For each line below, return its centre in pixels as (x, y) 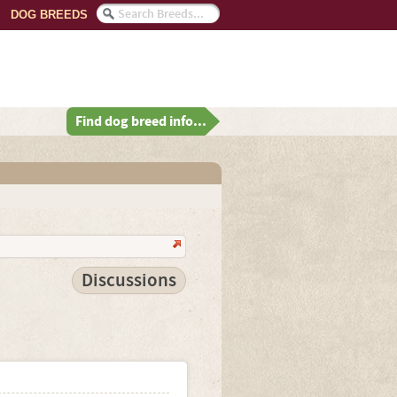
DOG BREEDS (49, 15)
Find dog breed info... (141, 121)
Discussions (128, 280)
